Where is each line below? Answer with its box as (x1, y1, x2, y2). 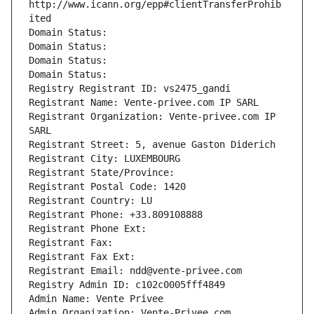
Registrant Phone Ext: (29, 223, 146, 235)
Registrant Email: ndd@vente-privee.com (29, 265, 242, 277)
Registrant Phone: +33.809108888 (29, 209, 203, 221)
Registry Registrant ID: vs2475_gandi (29, 83, 231, 95)
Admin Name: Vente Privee (29, 293, 163, 305)
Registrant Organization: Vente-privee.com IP (29, 111, 275, 123)
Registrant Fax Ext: (29, 251, 135, 263)
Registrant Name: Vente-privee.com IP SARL (29, 97, 259, 109)
